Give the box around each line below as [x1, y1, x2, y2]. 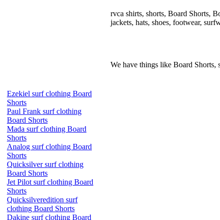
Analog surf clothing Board [7, 142, 92, 151]
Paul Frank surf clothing [7, 107, 82, 115]
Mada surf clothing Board [7, 125, 86, 133]
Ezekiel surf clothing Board [7, 89, 92, 98]
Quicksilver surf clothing [7, 160, 83, 168]
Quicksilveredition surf [7, 195, 78, 204]
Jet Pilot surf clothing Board [7, 178, 93, 186]
